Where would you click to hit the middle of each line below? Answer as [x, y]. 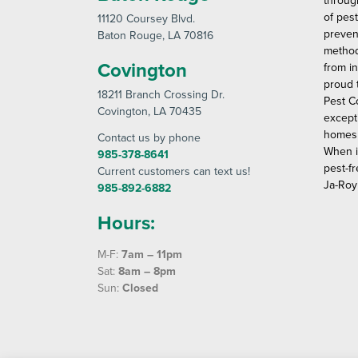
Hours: [126, 223]
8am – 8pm [147, 271]
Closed [140, 288]
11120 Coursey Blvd [145, 19]
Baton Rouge [130, 36]
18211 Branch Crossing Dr [160, 95]
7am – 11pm [152, 255]
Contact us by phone [149, 138]
